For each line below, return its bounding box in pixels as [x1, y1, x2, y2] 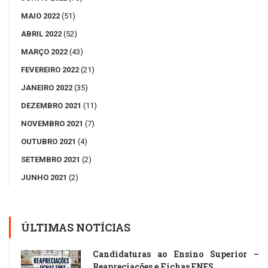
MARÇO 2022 [21, 47, 68, 56]
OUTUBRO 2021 [21, 136, 76, 146]
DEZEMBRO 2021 [21, 100, 81, 110]
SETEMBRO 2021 [21, 154, 80, 164]
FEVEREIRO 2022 [21, 65, 79, 74]
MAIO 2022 [21, 11, 60, 20]
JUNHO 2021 [21, 172, 67, 182]
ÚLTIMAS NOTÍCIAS [21, 220, 130, 234]
